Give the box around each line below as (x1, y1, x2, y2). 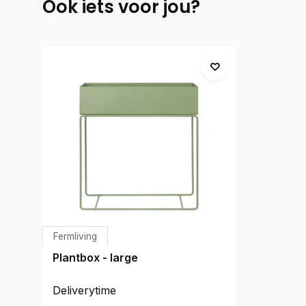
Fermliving (53, 230, 97, 242)
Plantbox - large (53, 250, 138, 264)
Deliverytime (53, 283, 116, 297)
